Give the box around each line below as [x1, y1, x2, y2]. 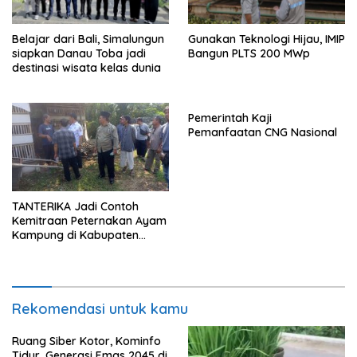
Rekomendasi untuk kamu [12, 299, 188, 318]
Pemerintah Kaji [188, 111, 272, 126]
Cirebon [12, 241, 53, 257]
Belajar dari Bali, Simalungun [12, 32, 164, 47]
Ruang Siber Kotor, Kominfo [12, 333, 161, 348]
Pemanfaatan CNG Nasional [188, 125, 337, 140]
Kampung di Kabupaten [12, 227, 139, 242]
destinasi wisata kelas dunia [12, 61, 161, 76]
